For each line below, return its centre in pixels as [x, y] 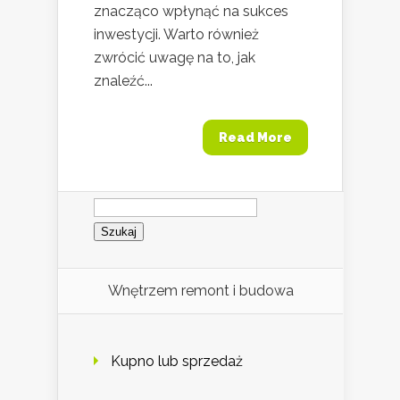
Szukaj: [116, 197]
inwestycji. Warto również [176, 34]
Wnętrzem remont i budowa [200, 291]
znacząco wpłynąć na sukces [191, 11]
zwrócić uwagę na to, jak [175, 57]
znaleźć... [123, 80]
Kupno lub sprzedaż [177, 362]
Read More [255, 137]
